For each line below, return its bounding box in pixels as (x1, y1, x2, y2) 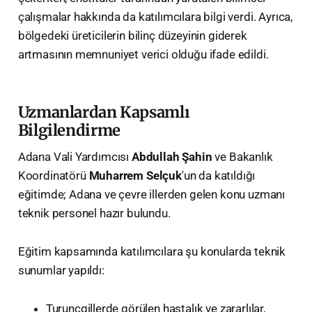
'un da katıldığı (181, 169, 256, 183)
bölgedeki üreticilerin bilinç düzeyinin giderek (17, 29, 247, 43)
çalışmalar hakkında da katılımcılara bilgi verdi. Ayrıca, (17, 10, 293, 24)
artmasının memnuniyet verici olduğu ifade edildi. (17, 47, 269, 62)
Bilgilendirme (17, 120, 120, 141)
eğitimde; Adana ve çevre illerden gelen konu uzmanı (17, 187, 286, 202)
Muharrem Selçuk (88, 169, 182, 183)
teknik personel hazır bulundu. (17, 206, 171, 221)
